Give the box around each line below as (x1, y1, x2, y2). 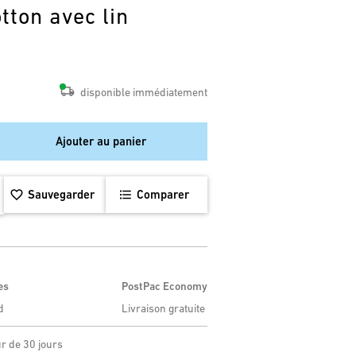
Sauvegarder (27, 188, 95, 201)
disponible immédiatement (80, 86, 207, 99)
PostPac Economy (122, 280, 207, 292)
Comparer (136, 188, 189, 201)
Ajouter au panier (55, 134, 146, 148)
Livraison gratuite (122, 302, 205, 315)
